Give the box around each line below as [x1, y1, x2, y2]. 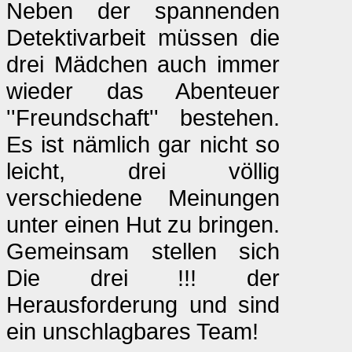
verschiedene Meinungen [6, 185, 280, 211]
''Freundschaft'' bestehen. [6, 104, 280, 130]
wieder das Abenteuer [6, 78, 280, 104]
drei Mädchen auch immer [6, 51, 280, 77]
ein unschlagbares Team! [6, 318, 258, 344]
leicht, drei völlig [6, 158, 280, 184]
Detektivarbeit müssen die [6, 24, 280, 50]
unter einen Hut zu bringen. [6, 211, 280, 237]
